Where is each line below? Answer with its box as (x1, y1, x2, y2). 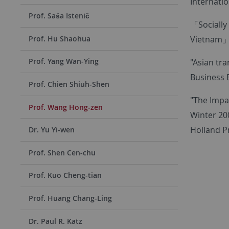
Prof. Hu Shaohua (29, 33, 90, 43)
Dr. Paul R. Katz (29, 216, 82, 226)
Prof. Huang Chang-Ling (29, 193, 112, 203)
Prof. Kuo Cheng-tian (29, 170, 102, 180)
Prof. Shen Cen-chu (29, 147, 96, 157)
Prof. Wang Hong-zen (29, 102, 103, 112)
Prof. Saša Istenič (29, 11, 89, 21)
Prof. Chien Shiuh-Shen (29, 79, 109, 89)
